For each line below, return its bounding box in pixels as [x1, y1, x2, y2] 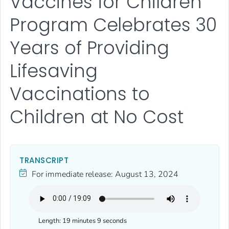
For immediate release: [32, 168, 113, 180]
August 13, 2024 [115, 168, 178, 180]
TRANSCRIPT [19, 154, 68, 166]
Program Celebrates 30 [10, 12, 217, 38]
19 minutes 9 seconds [62, 216, 127, 225]
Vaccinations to [10, 81, 150, 107]
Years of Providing [10, 35, 170, 61]
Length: [38, 216, 61, 225]
